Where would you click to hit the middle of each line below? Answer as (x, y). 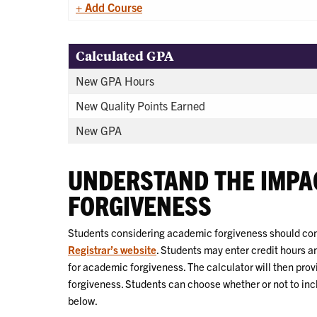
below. (83, 300)
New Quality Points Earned (140, 105)
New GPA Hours (115, 80)
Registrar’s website (112, 249)
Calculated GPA (125, 55)
